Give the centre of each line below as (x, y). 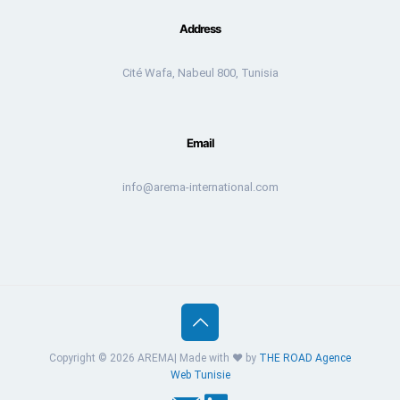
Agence (333, 358)
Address (200, 28)
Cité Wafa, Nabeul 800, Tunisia (200, 72)
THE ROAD (286, 358)
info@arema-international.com (200, 187)
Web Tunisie (200, 375)
